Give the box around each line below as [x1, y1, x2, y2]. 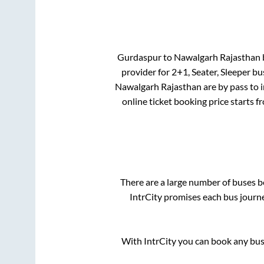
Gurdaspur [117, 51, 161, 62]
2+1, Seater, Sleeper [171, 65, 250, 77]
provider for [121, 65, 171, 77]
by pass [217, 80, 248, 92]
